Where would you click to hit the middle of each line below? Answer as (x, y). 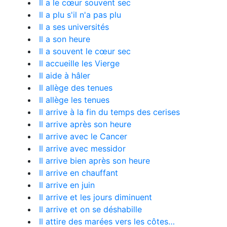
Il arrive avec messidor (82, 148)
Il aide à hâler (65, 75)
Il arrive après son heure (85, 124)
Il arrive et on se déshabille (90, 209)
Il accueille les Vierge (79, 63)
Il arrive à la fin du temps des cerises (109, 112)
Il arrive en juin (67, 185)
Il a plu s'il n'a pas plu (80, 15)
